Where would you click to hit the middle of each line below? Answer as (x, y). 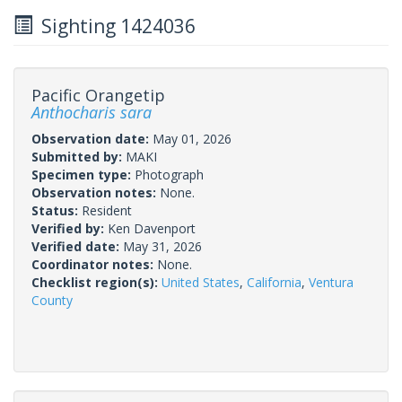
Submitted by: (79, 156)
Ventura (331, 282)
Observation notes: (96, 192)
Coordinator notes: (94, 264)
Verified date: (77, 246)
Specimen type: (83, 174)
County (52, 300)
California (274, 282)
